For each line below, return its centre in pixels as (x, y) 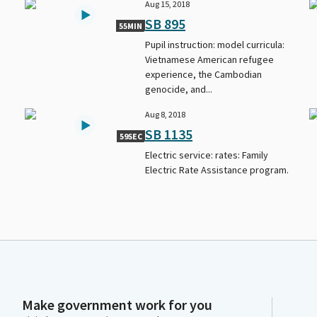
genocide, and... (179, 89)
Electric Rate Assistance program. (217, 169)
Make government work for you (117, 305)
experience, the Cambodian (204, 74)
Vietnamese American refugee (210, 59)
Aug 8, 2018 (166, 114)
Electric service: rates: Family (207, 155)
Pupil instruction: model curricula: (215, 44)
